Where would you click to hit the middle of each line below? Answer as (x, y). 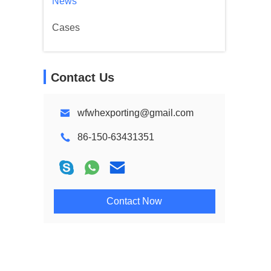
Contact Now (134, 201)
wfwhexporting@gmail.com (135, 113)
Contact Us (83, 77)
